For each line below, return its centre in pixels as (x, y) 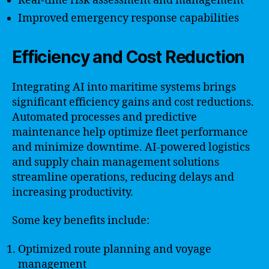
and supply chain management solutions (116, 162)
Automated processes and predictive (104, 117)
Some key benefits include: (81, 221)
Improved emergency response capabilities (128, 18)
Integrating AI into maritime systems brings (124, 87)
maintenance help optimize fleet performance (130, 132)
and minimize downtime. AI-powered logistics (131, 147)
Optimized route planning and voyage (115, 249)
